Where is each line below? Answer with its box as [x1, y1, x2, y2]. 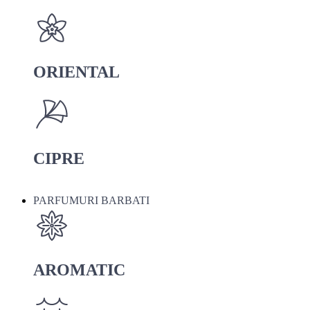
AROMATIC [33, 260, 125, 279]
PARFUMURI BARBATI [33, 194, 149, 207]
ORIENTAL [33, 63, 120, 82]
